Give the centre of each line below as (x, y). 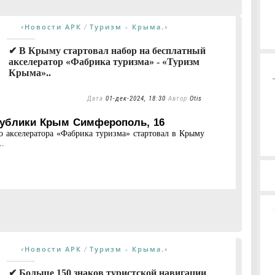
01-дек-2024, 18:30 (136, 98)
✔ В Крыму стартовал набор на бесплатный (107, 50)
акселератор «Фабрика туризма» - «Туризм (104, 61)
